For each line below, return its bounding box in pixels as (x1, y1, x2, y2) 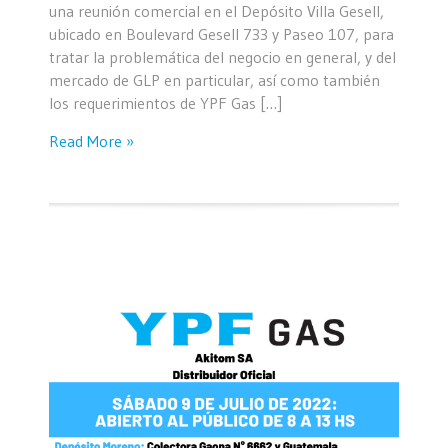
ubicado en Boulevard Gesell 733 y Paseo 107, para (49, 23, 394, 44)
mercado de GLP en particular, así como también (49, 69, 380, 90)
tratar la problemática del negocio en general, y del (49, 46, 396, 67)
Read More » (49, 130, 134, 151)
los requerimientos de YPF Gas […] (49, 92, 282, 113)
